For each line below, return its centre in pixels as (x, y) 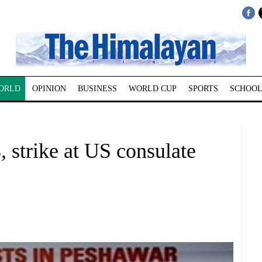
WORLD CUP (152, 89)
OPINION (49, 89)
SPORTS (203, 89)
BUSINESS (97, 89)
